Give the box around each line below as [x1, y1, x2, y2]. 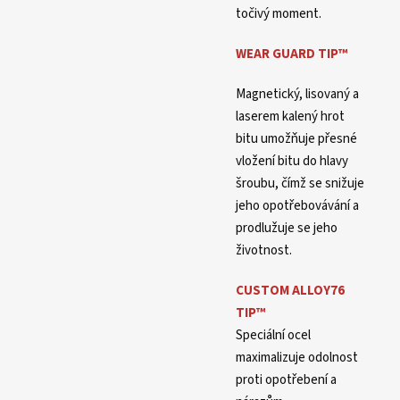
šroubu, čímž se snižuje [236, 174, 364, 194]
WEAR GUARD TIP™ [236, 45, 347, 64]
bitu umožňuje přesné [236, 129, 357, 149]
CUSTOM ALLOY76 [236, 281, 345, 301]
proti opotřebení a [236, 371, 337, 390]
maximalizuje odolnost [236, 348, 358, 368]
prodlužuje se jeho [236, 219, 337, 238]
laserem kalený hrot [236, 107, 345, 127]
